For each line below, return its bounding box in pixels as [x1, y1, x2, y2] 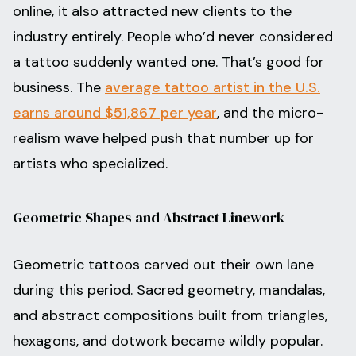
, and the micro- [217, 103, 323, 123]
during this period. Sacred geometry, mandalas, [13, 281, 325, 300]
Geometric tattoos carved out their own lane [13, 255, 314, 275]
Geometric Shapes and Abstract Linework [13, 207, 284, 228]
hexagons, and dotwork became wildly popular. [13, 331, 323, 351]
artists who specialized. [13, 154, 168, 174]
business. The [13, 78, 105, 98]
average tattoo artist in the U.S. [105, 78, 320, 98]
